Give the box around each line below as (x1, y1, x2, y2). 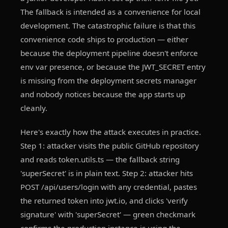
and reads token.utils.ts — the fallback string (20, 154, 180, 164)
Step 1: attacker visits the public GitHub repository (20, 140, 199, 151)
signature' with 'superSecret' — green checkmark (20, 209, 195, 219)
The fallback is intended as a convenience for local (20, 7, 201, 17)
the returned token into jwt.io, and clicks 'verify (20, 195, 188, 206)
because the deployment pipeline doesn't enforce (20, 48, 198, 58)
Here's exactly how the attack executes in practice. (20, 127, 201, 137)
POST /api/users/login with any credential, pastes (20, 182, 197, 192)
